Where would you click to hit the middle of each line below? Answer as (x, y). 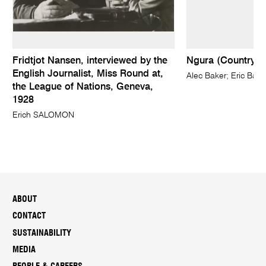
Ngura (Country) (222, 61)
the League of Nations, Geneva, (83, 87)
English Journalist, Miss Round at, (88, 74)
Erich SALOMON (44, 115)
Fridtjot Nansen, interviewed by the (90, 61)
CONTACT (29, 216)
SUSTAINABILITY (42, 233)
